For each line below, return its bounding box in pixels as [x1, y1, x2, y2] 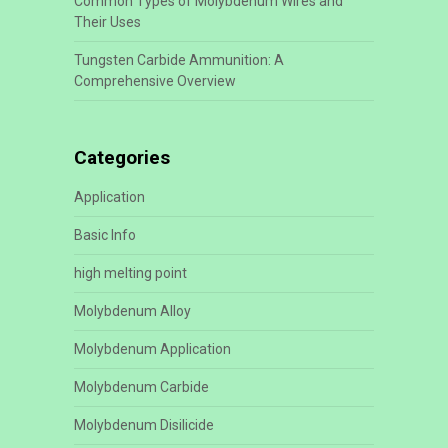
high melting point [73, 264, 187, 281]
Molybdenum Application [73, 340, 231, 357]
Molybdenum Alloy [73, 302, 191, 319]
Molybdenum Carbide [73, 378, 209, 395]
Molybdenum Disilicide [73, 416, 214, 433]
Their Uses [73, 13, 141, 30]
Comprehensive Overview [73, 72, 236, 89]
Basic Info [73, 226, 136, 243]
